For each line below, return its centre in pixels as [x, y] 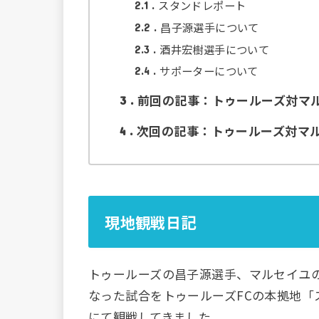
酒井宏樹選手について [215, 49]
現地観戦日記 [151, 222]
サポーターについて [209, 71]
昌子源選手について [210, 27]
